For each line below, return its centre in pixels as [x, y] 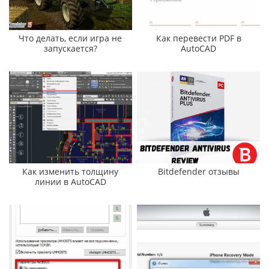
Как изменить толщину [71, 172]
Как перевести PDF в [198, 38]
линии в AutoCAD [70, 182]
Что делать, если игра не [71, 38]
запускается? [70, 48]
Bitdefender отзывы [198, 172]
